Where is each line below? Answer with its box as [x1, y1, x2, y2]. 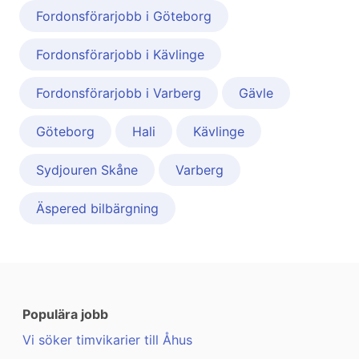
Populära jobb [22, 306, 108, 323]
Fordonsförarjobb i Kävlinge [36, 46, 204, 63]
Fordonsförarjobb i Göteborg [36, 8, 212, 25]
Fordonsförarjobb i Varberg [36, 85, 201, 102]
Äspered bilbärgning [36, 200, 159, 217]
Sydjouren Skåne [36, 162, 138, 179]
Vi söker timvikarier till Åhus [22, 332, 192, 349]
